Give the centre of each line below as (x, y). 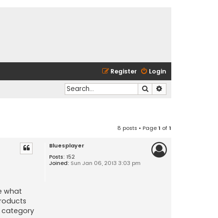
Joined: (59, 163)
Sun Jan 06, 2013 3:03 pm (105, 163)
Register (124, 71)
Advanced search (188, 88)
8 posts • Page (138, 128)
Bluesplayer (66, 145)
